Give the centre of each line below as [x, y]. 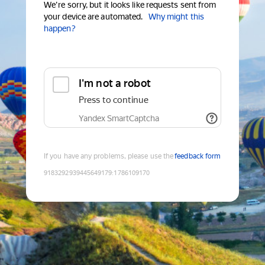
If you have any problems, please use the [109, 156]
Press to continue [114, 100]
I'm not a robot [115, 83]
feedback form [198, 156]
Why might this [176, 17]
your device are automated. [93, 17]
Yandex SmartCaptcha [119, 119]
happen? [60, 29]
